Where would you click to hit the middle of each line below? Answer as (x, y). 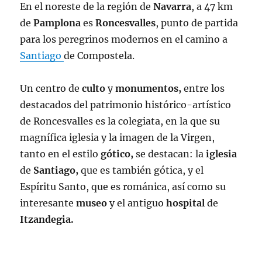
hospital (186, 203)
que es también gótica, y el (141, 170)
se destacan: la (170, 154)
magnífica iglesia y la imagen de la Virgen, (118, 138)
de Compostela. (99, 56)
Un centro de (51, 89)
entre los (203, 89)
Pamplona (57, 23)
